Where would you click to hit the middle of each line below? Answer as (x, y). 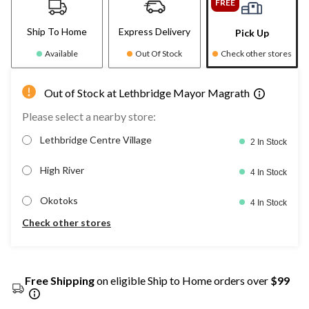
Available (61, 53)
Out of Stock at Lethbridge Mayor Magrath (147, 92)
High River (62, 170)
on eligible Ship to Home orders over (182, 280)
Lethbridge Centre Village (96, 139)
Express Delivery (154, 31)
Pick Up (252, 32)
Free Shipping (60, 280)
